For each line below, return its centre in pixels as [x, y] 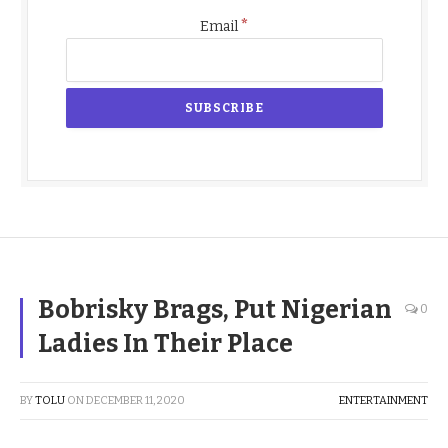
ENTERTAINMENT [383, 400]
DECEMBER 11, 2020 [135, 400]
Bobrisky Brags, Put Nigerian [215, 309]
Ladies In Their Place [165, 343]
